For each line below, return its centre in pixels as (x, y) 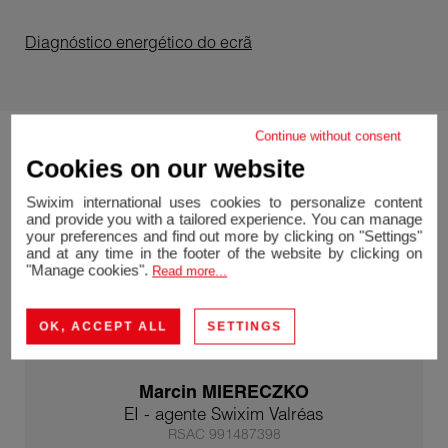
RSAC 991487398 (224, 434)
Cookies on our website (166, 168)
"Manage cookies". (89, 270)
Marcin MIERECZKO (224, 392)
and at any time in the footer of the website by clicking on (224, 253)
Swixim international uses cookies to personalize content (224, 202)
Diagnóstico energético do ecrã (138, 41)
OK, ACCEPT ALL (103, 326)
